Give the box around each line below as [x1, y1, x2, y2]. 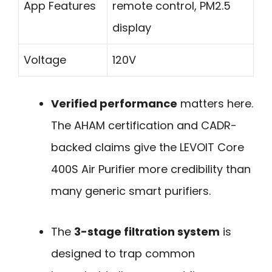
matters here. [177, 95, 253, 111]
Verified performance [51, 95, 177, 111]
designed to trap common [51, 245, 195, 261]
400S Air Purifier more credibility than [51, 161, 251, 177]
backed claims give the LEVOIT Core [51, 139, 244, 155]
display [112, 19, 151, 35]
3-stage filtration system [74, 223, 220, 239]
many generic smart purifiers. [51, 183, 211, 199]
